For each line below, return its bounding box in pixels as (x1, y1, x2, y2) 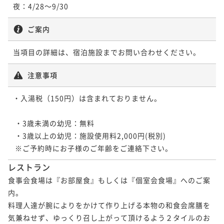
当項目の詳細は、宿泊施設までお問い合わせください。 (13, 46, 200, 57)
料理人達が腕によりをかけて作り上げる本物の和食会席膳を (8, 199, 210, 210)
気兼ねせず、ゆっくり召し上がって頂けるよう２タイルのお (8, 212, 210, 222)
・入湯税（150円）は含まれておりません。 (13, 92, 161, 103)
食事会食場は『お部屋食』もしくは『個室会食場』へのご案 (8, 174, 210, 185)
